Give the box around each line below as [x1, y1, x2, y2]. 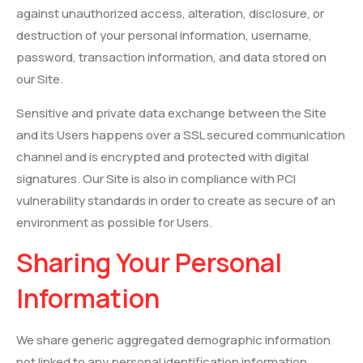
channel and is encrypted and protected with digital [16, 147, 309, 165]
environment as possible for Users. [16, 213, 212, 231]
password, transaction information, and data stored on [16, 49, 327, 66]
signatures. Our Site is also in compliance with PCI [16, 169, 296, 187]
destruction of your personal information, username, [16, 27, 312, 45]
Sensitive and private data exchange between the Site [16, 104, 327, 122]
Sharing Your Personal [16, 244, 282, 280]
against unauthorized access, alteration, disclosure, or [16, 5, 324, 23]
